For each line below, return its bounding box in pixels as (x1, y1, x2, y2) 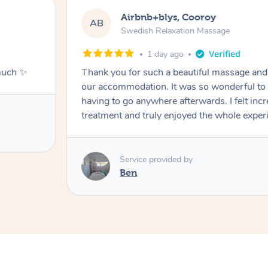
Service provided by (120, 153, 193, 165)
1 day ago (147, 48, 184, 60)
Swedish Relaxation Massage (121, 25, 230, 36)
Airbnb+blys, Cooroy (121, 11, 217, 22)
